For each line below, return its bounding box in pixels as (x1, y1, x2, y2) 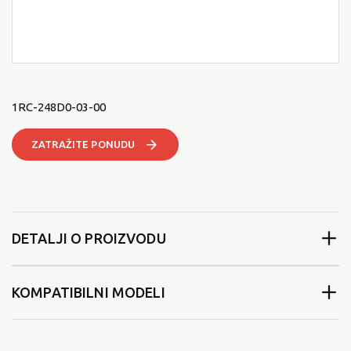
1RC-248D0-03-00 (12, 100, 106, 114)
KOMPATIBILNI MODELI (12, 284, 165, 301)
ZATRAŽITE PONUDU (31, 138, 136, 150)
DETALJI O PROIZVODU (12, 230, 166, 247)
